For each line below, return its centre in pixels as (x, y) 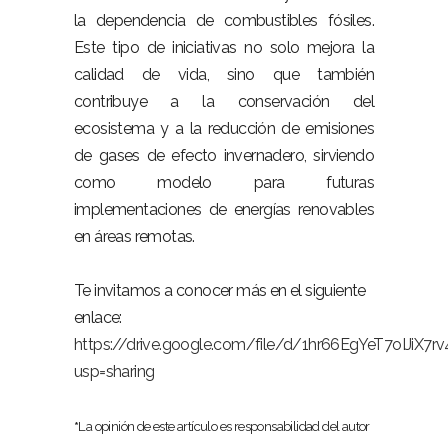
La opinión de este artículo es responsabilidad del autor (224, 426)
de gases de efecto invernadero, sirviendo (224, 155)
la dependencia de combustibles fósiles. (224, 20)
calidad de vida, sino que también (224, 74)
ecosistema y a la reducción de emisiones (224, 128)
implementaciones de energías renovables (224, 209)
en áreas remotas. (134, 236)
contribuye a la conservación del (224, 101)
